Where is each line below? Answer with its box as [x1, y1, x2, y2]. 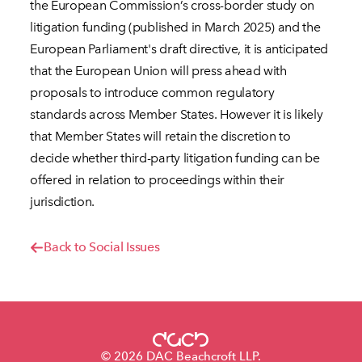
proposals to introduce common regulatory [30, 84, 275, 101]
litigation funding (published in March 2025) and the [30, 19, 321, 36]
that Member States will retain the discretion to [30, 128, 291, 145]
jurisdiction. [30, 193, 95, 210]
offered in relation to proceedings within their [30, 171, 285, 188]
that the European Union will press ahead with [30, 62, 287, 79]
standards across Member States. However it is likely [30, 106, 323, 123]
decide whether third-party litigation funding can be [30, 149, 320, 166]
